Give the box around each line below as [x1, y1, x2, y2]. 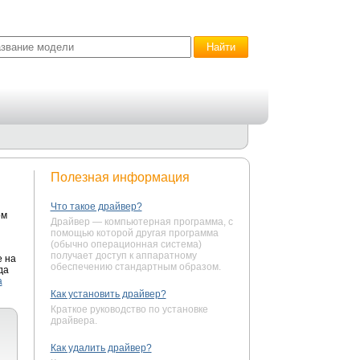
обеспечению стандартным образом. [50, 261, 221, 272]
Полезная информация [50, 170, 190, 184]
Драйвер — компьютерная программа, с [50, 216, 233, 227]
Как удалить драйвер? [50, 342, 152, 354]
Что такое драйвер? [50, 201, 142, 212]
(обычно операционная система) [50, 239, 202, 250]
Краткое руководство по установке [50, 304, 208, 315]
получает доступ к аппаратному [50, 250, 197, 261]
